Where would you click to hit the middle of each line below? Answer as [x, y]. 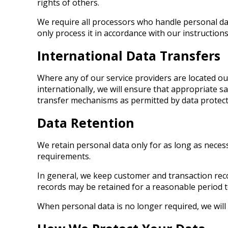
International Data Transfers [129, 55]
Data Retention [86, 123]
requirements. [64, 156]
